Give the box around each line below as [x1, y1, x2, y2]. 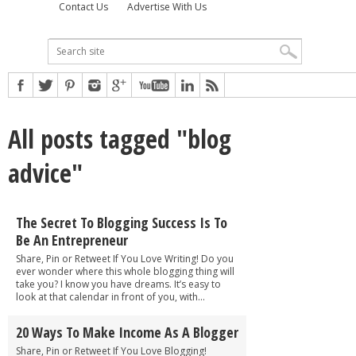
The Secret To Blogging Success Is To [16, 212, 227, 232]
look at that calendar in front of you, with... [16, 289, 205, 304]
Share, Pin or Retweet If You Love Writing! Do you [16, 251, 234, 265]
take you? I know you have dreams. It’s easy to [16, 277, 221, 291]
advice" [8, 155, 83, 190]
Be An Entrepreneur [16, 230, 128, 250]
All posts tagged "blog [8, 121, 231, 156]
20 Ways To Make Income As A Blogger [16, 322, 238, 342]
